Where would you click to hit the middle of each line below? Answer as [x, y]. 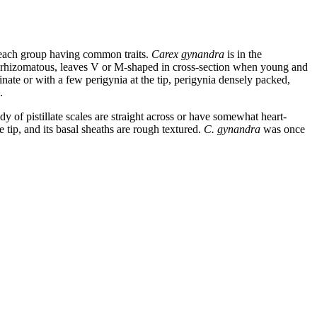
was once [283, 129]
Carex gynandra [188, 54]
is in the [243, 54]
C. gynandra [232, 129]
